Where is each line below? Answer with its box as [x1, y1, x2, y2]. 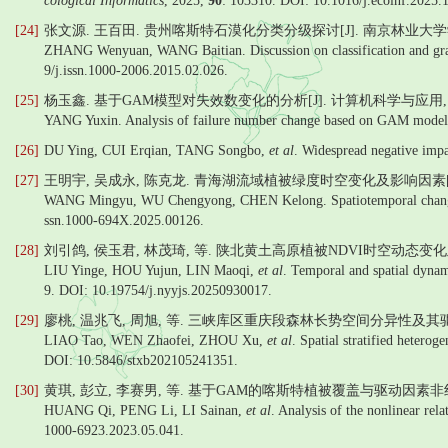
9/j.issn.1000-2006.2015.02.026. [44, 63, 228, 78]
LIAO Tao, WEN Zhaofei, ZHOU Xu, [44, 333, 267, 348]
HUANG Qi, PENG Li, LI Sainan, [44, 403, 246, 418]
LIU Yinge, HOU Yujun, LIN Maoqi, [44, 263, 258, 278]
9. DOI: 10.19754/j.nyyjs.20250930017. [44, 283, 272, 298]
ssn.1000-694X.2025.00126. [44, 213, 204, 228]
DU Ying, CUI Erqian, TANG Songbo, [44, 143, 269, 158]
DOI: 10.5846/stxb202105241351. [44, 353, 238, 368]
